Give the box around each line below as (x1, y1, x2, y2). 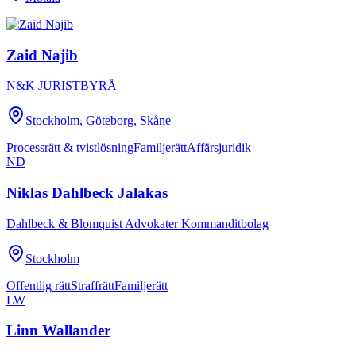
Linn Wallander (6, 322, 110, 339)
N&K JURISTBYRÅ (6, 79, 117, 93)
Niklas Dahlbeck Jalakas (6, 184, 168, 202)
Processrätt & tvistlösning (6, 141, 133, 155)
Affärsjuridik (187, 141, 251, 155)
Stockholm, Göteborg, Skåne (25, 114, 171, 128)
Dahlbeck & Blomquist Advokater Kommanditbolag (6, 216, 269, 230)
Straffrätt (71, 278, 114, 292)
